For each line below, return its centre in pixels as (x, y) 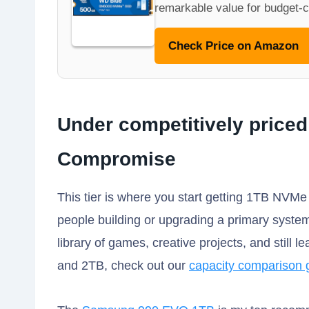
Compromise (117, 159)
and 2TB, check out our (123, 266)
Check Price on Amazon (233, 46)
